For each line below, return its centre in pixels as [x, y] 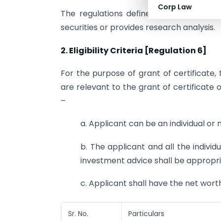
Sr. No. [78, 213]
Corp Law [175, 7]
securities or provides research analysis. [138, 28]
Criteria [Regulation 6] [158, 50]
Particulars [146, 213]
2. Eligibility [85, 50]
